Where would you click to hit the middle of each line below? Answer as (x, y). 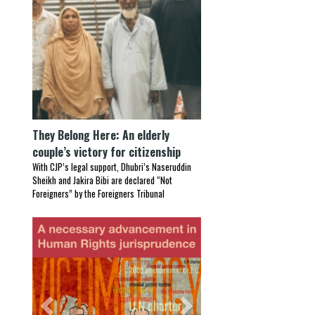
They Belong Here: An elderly (101, 135)
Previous (67, 229)
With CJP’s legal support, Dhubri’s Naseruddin (112, 167)
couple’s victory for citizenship (107, 152)
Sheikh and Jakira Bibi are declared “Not (102, 180)
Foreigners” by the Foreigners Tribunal (98, 194)
